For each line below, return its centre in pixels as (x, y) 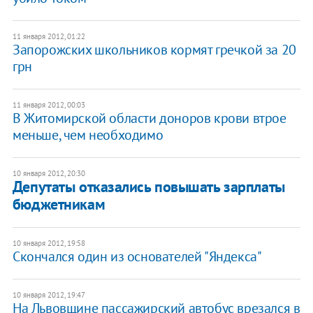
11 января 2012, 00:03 (49, 105)
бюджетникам (59, 204)
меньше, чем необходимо (88, 135)
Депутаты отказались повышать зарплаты (148, 187)
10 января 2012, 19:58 (49, 243)
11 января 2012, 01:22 (49, 37)
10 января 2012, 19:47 (49, 295)
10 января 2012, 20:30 (49, 174)
